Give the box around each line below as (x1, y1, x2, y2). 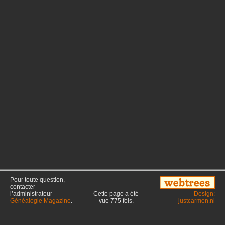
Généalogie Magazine (10, 197, 71, 204)
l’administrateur (10, 190, 52, 197)
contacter (10, 183, 35, 190)
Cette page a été (93, 190, 139, 197)
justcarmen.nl (178, 197, 215, 204)
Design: (194, 190, 215, 197)
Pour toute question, (10, 176, 65, 183)
